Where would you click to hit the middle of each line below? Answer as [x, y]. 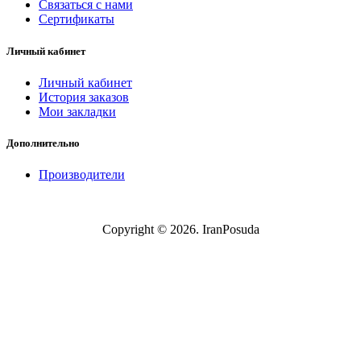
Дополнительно [43, 143]
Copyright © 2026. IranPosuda [180, 230]
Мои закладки [77, 111]
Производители [82, 175]
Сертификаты [77, 19]
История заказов [84, 97]
